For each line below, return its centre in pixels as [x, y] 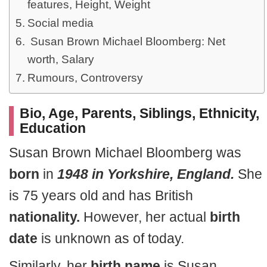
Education [53, 128]
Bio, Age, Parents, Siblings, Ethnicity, [139, 113]
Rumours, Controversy [85, 78]
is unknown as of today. [111, 238]
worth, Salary [60, 59]
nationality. [44, 217]
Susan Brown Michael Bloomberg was [125, 153]
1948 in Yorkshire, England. [146, 174]
